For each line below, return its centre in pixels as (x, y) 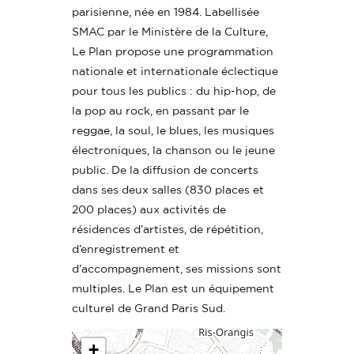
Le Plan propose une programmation (173, 51)
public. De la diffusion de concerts (166, 170)
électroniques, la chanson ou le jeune (174, 150)
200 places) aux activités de (149, 209)
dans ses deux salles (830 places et (168, 190)
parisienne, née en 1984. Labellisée (166, 12)
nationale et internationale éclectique (175, 71)
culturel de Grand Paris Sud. (149, 308)
